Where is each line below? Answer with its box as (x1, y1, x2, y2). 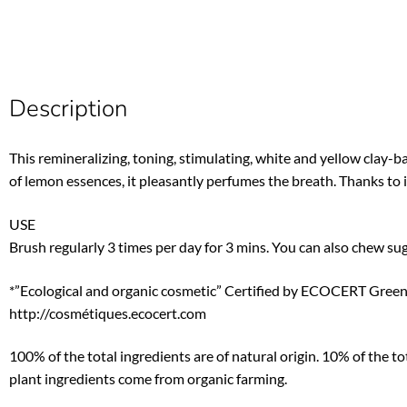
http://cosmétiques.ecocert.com (9, 303, 207, 322)
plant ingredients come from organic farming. (9, 370, 288, 388)
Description (9, 93, 128, 125)
